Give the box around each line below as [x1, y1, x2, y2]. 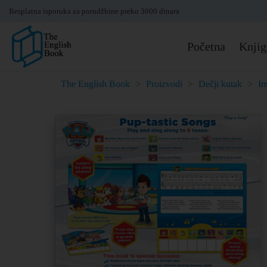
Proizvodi [146, 79, 182, 89]
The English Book [61, 79, 130, 89]
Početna [187, 40, 225, 53]
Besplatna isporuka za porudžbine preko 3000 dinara [9, 7, 179, 15]
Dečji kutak [198, 79, 242, 89]
